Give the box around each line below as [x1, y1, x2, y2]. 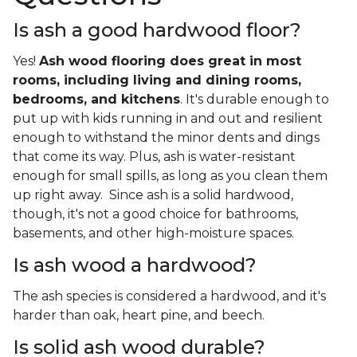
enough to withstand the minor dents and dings [13, 130, 320, 146]
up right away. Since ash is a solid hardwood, [13, 187, 293, 203]
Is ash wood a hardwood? [13, 253, 257, 277]
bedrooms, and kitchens [13, 92, 180, 108]
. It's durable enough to [180, 92, 329, 108]
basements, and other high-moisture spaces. [13, 226, 297, 241]
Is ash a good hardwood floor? [13, 18, 301, 42]
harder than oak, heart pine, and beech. [13, 308, 268, 324]
